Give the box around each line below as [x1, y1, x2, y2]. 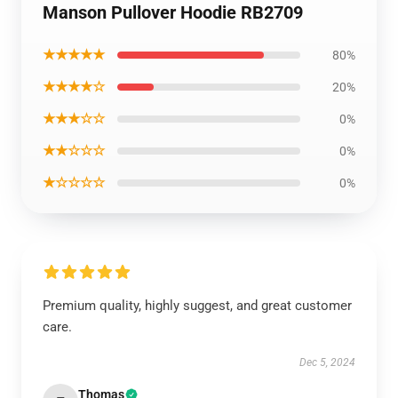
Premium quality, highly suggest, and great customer [43, 298, 352, 314]
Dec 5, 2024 [299, 356, 355, 369]
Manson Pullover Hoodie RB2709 [43, 2, 303, 23]
